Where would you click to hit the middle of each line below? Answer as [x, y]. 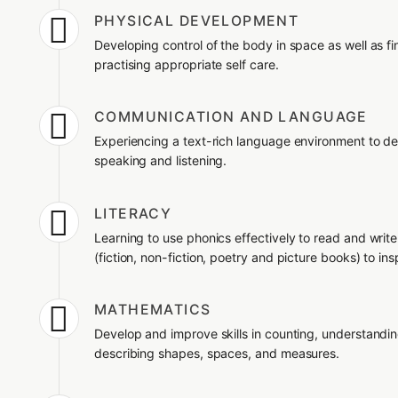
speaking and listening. [160, 161]
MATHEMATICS [152, 310]
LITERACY [133, 213]
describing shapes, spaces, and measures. [217, 354]
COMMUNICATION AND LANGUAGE [231, 117]
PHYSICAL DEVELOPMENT [196, 20]
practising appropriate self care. [186, 64]
